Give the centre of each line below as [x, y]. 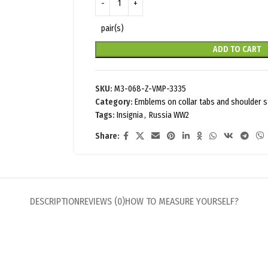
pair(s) [113, 28]
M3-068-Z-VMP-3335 [150, 89]
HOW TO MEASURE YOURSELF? [182, 201]
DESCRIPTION [54, 201]
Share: [108, 136]
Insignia [130, 115]
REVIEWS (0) [102, 201]
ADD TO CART [237, 49]
